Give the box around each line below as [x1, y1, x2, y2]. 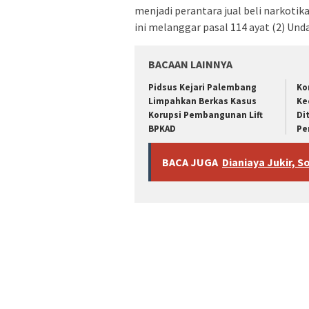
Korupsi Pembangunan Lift [148, 109, 263, 121]
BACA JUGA [162, 154, 218, 169]
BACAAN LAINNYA [148, 57, 232, 72]
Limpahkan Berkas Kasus [148, 95, 257, 108]
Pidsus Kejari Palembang [148, 81, 257, 94]
